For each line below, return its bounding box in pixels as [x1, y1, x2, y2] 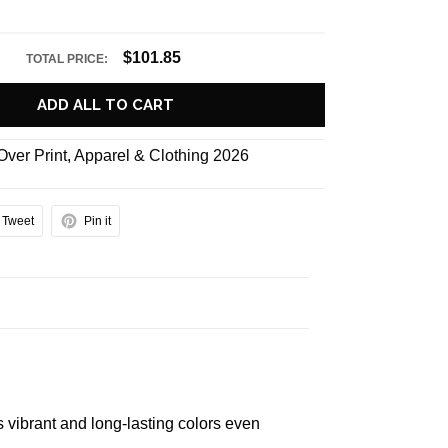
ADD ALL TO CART [37, 96, 175, 114]
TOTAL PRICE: [26, 52, 112, 66]
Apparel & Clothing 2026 [74, 147, 250, 164]
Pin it [84, 214, 112, 228]
